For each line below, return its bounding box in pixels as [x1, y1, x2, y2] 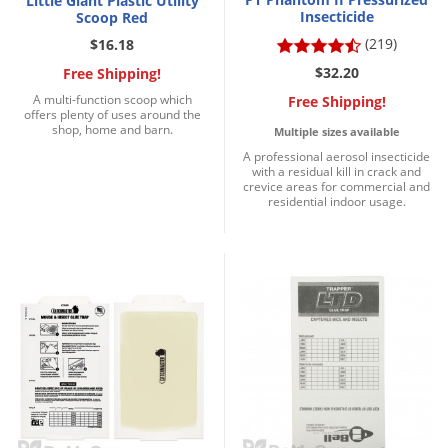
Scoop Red [76, 8, 148, 28]
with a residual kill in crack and [252, 163, 421, 181]
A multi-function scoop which [32, 91, 192, 109]
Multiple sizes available [273, 124, 400, 140]
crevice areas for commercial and [243, 178, 430, 196]
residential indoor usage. [267, 193, 406, 211]
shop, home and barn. [51, 121, 173, 139]
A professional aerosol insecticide [243, 148, 430, 166]
